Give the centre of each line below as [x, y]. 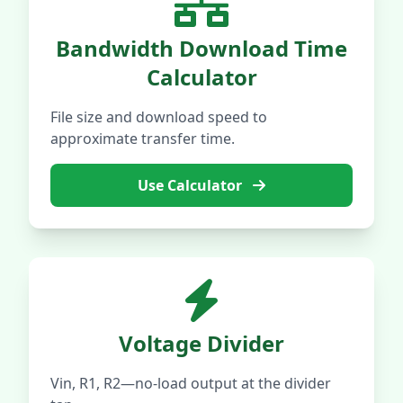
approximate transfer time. [143, 139]
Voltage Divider [201, 343]
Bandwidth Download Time [201, 48]
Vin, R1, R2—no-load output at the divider [191, 383]
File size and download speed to [159, 117]
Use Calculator [192, 185]
